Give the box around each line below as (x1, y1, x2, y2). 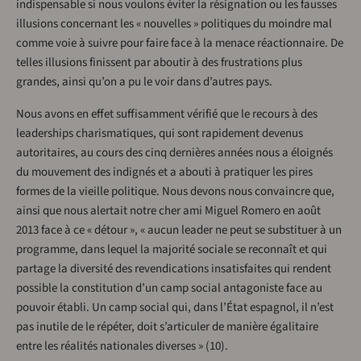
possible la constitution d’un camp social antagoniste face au (16, 280, 322, 297)
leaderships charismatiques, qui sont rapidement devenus (16, 125, 303, 143)
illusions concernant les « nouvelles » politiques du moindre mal (16, 15, 332, 33)
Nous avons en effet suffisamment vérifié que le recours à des (16, 106, 317, 123)
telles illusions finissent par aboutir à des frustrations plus (16, 54, 302, 72)
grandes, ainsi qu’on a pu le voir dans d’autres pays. (16, 73, 272, 91)
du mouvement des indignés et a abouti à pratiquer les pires (16, 164, 313, 181)
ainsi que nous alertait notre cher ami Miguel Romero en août (16, 202, 321, 220)
